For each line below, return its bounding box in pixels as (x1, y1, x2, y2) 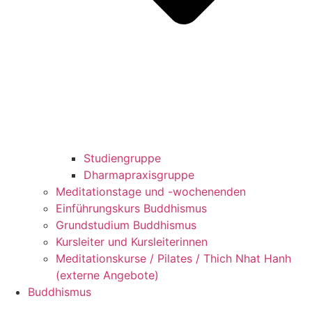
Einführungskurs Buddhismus (56, 201, 207, 216)
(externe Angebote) (56, 268, 159, 283)
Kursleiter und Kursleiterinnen (56, 235, 208, 249)
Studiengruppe (84, 151, 161, 166)
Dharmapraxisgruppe (84, 168, 194, 182)
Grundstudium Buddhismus (56, 218, 196, 233)
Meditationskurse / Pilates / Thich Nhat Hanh (56, 251, 291, 266)
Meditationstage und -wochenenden (56, 185, 246, 199)
